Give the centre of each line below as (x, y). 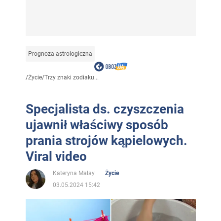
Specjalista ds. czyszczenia (105, 109)
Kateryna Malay (74, 173)
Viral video (56, 156)
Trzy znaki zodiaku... (71, 77)
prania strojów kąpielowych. (106, 140)
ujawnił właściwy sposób (97, 125)
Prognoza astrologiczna (60, 54)
